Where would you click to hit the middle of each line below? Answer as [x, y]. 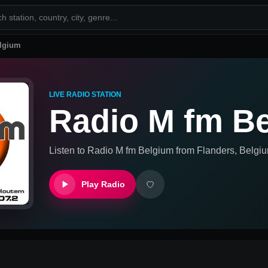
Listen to [68, 150]
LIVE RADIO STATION [85, 94]
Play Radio [103, 184]
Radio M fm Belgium [130, 150]
